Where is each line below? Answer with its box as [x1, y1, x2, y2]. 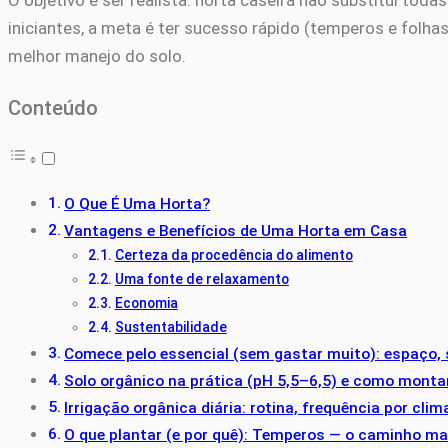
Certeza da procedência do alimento [114, 247, 353, 264]
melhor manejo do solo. [8, 46, 186, 67]
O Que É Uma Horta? [64, 195, 211, 214]
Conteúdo [8, 95, 98, 120]
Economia [114, 295, 178, 312]
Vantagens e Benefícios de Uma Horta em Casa [64, 222, 408, 241]
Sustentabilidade [114, 319, 227, 336]
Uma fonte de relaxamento [114, 271, 289, 288]
